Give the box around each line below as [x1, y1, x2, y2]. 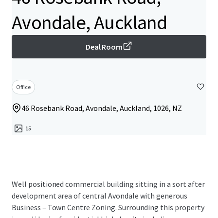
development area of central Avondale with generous [12, 191, 187, 200]
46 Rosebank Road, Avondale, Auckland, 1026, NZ [21, 103, 182, 113]
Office [16, 83, 31, 91]
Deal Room [85, 42, 123, 52]
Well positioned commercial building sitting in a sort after [12, 179, 205, 189]
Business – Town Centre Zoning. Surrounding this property [12, 202, 204, 212]
